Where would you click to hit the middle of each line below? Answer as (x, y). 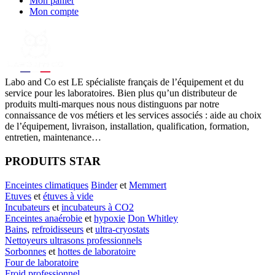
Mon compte (54, 12)
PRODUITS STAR (53, 161)
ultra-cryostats (122, 229)
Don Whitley (153, 218)
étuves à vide (68, 196)
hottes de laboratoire (97, 251)
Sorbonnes (25, 251)
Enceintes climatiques (47, 185)
